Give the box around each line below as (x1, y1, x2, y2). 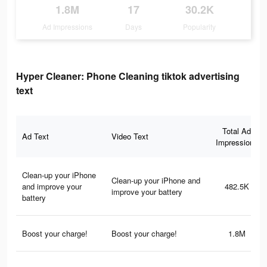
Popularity (183, 21, 216, 32)
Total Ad (222, 125, 251, 137)
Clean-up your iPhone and (111, 175, 200, 187)
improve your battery (111, 186, 182, 198)
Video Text (111, 131, 148, 142)
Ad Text (22, 131, 49, 142)
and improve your (22, 181, 82, 193)
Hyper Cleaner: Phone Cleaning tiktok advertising (16, 69, 240, 83)
